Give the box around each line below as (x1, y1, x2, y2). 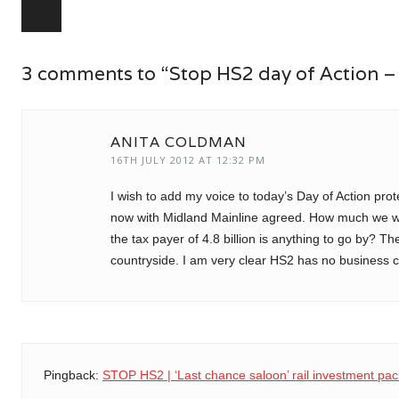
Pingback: (44, 368, 102, 382)
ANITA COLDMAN (110, 133, 247, 151)
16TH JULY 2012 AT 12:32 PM (110, 153, 265, 167)
